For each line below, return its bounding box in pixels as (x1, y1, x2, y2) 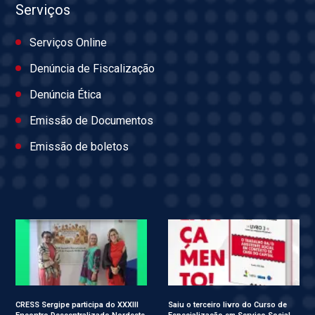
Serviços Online (30, 36, 107, 50)
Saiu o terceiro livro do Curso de (168, 300, 287, 309)
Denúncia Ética (30, 88, 101, 102)
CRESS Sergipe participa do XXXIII (15, 300, 139, 309)
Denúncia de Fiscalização (30, 62, 155, 76)
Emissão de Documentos (30, 114, 153, 128)
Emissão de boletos (30, 140, 129, 154)
